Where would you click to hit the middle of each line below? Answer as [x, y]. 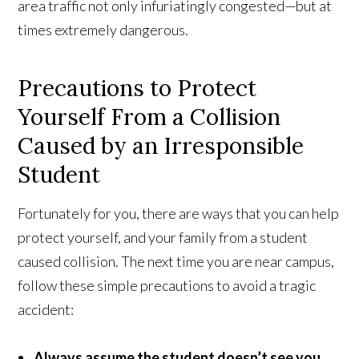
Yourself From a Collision [149, 117]
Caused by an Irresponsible [161, 146]
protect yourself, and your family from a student [163, 238]
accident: [46, 310]
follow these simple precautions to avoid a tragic [167, 286]
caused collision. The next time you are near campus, [176, 262]
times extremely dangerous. [103, 30]
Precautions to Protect [137, 89]
